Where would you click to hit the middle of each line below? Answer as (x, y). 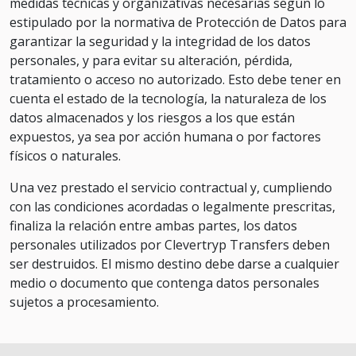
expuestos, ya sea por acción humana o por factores (165, 137)
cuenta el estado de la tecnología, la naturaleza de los (168, 99)
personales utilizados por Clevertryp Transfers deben (170, 245)
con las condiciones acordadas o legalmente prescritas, (172, 207)
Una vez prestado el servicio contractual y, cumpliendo (171, 188)
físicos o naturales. (65, 156)
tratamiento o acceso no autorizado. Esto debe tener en (175, 79)
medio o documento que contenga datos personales (164, 283)
